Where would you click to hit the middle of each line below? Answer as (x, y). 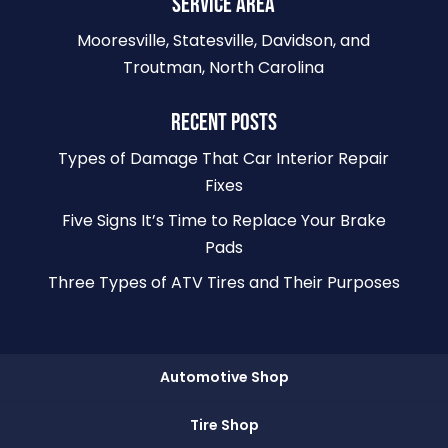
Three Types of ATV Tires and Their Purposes (223, 283)
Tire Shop (224, 425)
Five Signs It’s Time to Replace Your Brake (223, 221)
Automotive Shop (224, 377)
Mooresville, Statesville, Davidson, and (224, 41)
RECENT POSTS (223, 123)
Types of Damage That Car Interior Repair (224, 159)
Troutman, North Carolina (224, 68)
